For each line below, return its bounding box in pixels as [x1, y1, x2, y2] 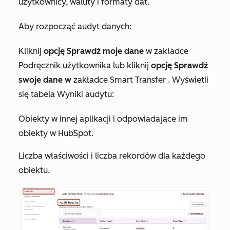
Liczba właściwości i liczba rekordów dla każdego [18, 151, 205, 161]
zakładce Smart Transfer [73, 75, 168, 85]
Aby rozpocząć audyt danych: [18, 22, 131, 32]
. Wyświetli [168, 75, 208, 85]
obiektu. [18, 165, 50, 176]
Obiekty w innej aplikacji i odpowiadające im [18, 114, 188, 124]
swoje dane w [18, 75, 73, 85]
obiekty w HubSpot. [18, 128, 93, 139]
